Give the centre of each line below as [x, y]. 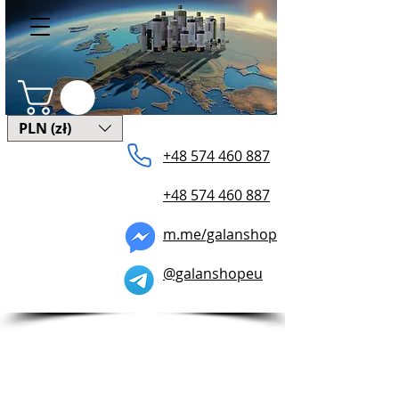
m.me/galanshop [220, 235]
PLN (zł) [45, 129]
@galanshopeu [213, 274]
